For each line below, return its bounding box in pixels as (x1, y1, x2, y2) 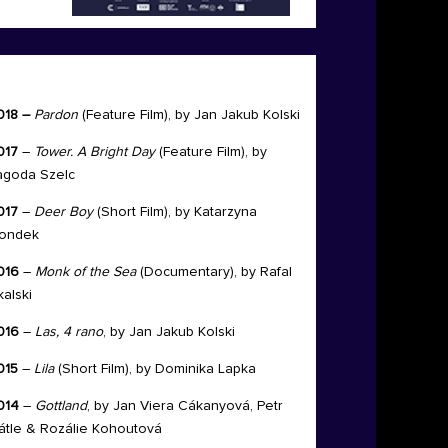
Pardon (33, 108, 78, 123)
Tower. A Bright (29, 145, 127, 160)
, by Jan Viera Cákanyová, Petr (86, 399, 283, 414)
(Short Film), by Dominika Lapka (57, 362, 256, 377)
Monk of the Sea (34, 265, 136, 280)
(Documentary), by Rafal (135, 265, 292, 280)
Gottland (30, 399, 87, 414)
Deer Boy (33, 205, 93, 220)
